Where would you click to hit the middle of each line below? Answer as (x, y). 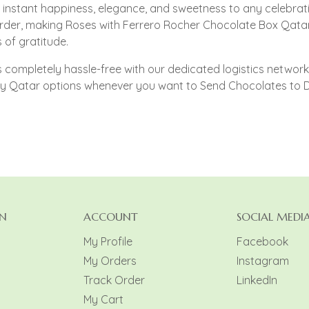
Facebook (262, 242)
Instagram (262, 261)
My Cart (104, 300)
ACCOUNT (111, 217)
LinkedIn (257, 280)
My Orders (110, 261)
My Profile (108, 242)
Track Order (114, 280)
